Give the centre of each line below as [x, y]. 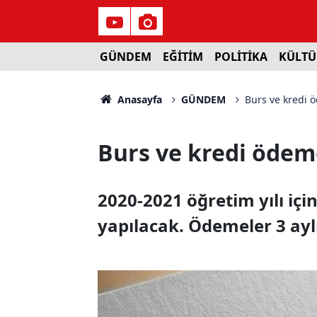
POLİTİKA [241, 57]
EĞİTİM [183, 57]
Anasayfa [138, 99]
